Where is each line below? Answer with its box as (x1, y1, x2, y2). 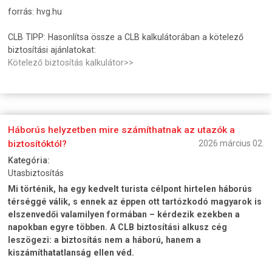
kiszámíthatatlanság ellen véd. (8, 247, 135, 257)
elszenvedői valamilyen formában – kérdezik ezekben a (8, 209, 240, 219)
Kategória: (8, 155, 50, 165)
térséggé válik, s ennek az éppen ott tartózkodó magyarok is (8, 196, 262, 206)
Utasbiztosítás (8, 168, 64, 178)
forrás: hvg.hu (8, 6, 63, 16)
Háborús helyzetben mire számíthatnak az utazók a (8, 124, 236, 135)
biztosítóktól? (8, 138, 67, 149)
